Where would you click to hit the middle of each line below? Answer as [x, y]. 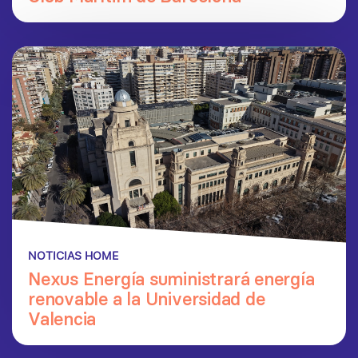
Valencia [62, 319]
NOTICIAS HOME [73, 256]
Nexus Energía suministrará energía [171, 279]
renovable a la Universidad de [147, 299]
